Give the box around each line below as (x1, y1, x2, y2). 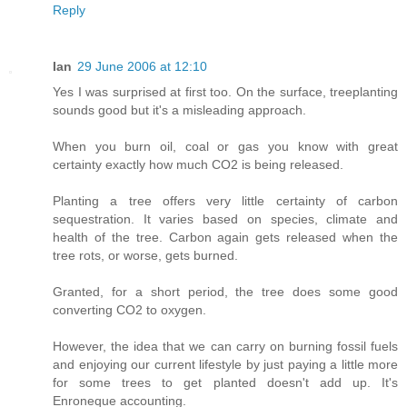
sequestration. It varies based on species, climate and (53, 212, 398, 227)
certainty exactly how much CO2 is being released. (53, 157, 343, 173)
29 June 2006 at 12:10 (77, 59, 207, 74)
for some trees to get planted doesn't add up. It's (53, 375, 398, 391)
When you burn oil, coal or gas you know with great (53, 139, 398, 154)
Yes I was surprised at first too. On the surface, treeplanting (53, 84, 398, 100)
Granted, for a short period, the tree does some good (53, 284, 398, 300)
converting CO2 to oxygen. (53, 303, 206, 318)
